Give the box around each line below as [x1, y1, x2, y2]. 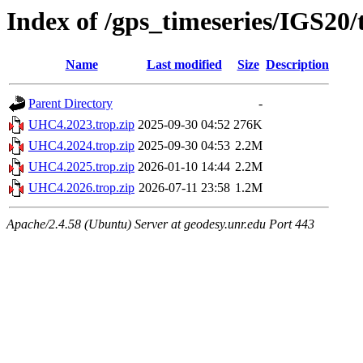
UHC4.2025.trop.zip [28, 160, 135, 174]
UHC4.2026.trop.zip [28, 181, 135, 195]
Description [266, 58, 329, 72]
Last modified [146, 58, 222, 72]
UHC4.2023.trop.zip [28, 117, 135, 132]
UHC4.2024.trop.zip [28, 139, 135, 153]
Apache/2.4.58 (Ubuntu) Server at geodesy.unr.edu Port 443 [6, 217, 314, 232]
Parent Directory [28, 96, 113, 111]
